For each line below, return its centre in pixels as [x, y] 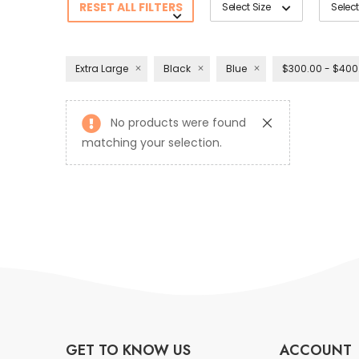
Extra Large [102, 68]
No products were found [178, 122]
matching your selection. [152, 142]
